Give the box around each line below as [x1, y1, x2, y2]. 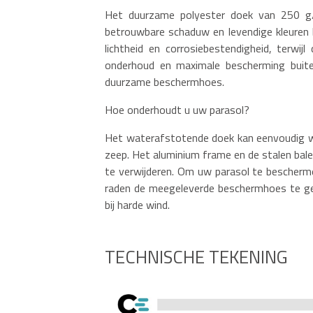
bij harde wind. [105, 196, 170, 213]
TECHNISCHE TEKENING [105, 242, 288, 270]
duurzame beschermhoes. [105, 73, 224, 90]
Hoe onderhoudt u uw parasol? [105, 101, 249, 118]
